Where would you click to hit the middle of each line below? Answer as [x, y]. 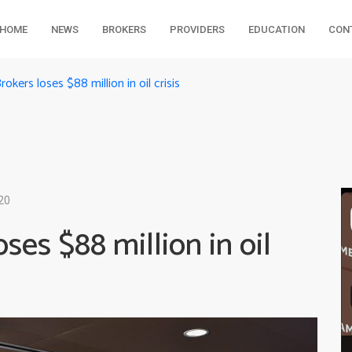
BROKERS [124, 29]
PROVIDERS [197, 29]
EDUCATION [276, 29]
